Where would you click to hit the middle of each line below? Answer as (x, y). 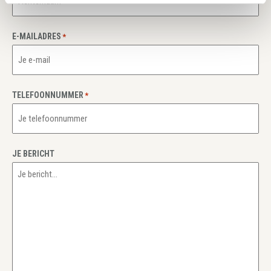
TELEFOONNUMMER (48, 95)
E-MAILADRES (37, 36)
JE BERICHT (33, 153)
